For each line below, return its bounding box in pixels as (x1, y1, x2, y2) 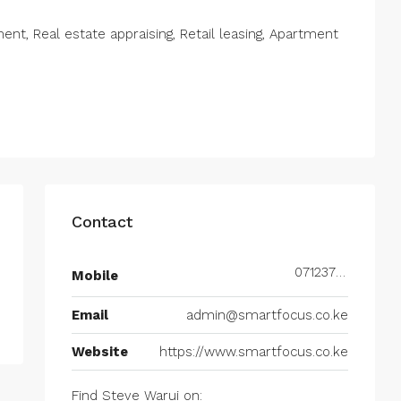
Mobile (72, 267, 118, 284)
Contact (72, 212, 132, 231)
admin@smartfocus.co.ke (186, 307, 348, 323)
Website (72, 344, 128, 360)
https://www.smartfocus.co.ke (159, 344, 348, 360)
